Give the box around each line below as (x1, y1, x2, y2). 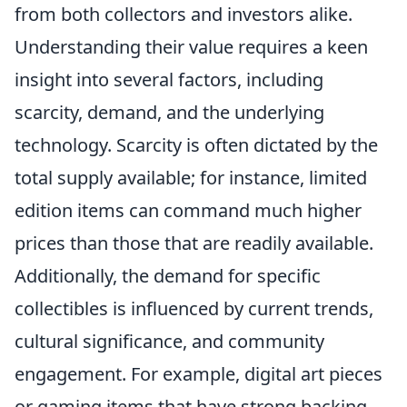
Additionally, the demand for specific (15, 263, 321, 289)
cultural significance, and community (15, 329, 324, 354)
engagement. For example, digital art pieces (15, 362, 382, 387)
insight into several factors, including (15, 67, 323, 93)
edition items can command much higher (15, 198, 362, 223)
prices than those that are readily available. (15, 231, 373, 256)
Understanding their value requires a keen (15, 35, 368, 60)
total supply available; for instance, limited (15, 165, 367, 191)
